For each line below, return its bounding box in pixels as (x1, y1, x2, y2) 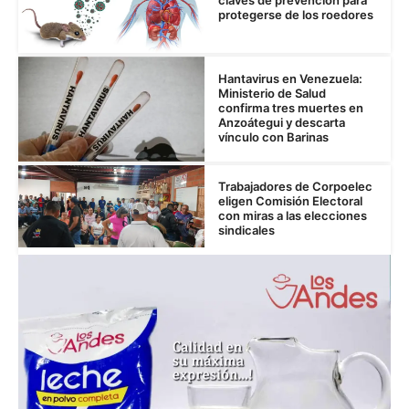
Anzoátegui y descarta (218, 114, 345, 130)
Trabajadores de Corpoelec (218, 179, 372, 194)
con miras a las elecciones (218, 208, 367, 224)
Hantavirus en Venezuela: (218, 70, 362, 86)
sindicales (218, 223, 275, 238)
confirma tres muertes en (218, 100, 363, 115)
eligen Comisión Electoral (218, 194, 362, 209)
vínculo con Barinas (218, 129, 329, 144)
